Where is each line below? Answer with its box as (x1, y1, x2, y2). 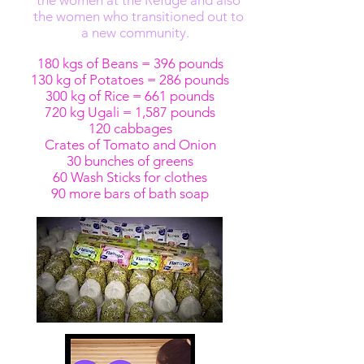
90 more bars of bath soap (51, 185, 209, 201)
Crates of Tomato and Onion (44, 136, 216, 153)
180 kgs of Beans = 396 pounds (37, 55, 223, 71)
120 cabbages (88, 120, 172, 136)
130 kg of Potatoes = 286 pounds (31, 71, 229, 88)
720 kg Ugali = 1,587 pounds (45, 104, 215, 120)
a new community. (80, 24, 196, 41)
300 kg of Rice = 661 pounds (45, 88, 214, 104)
